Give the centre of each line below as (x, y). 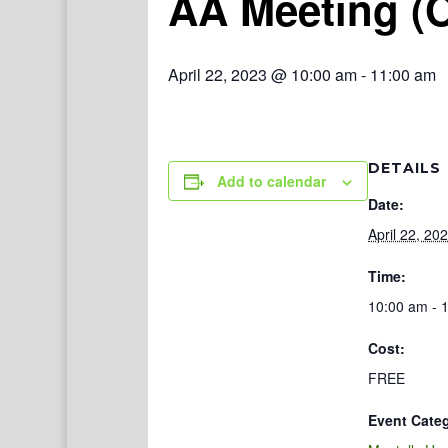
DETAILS (404, 168)
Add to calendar (271, 181)
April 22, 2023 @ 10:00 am (262, 74)
